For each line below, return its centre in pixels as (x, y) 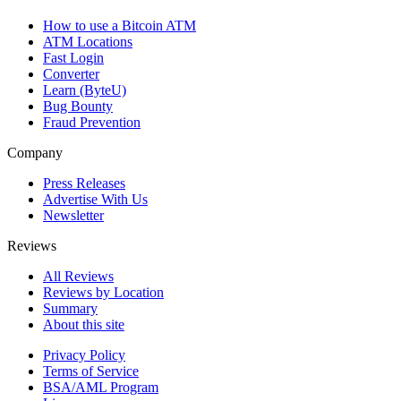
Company (35, 152)
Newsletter (73, 215)
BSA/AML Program (101, 387)
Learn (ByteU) (85, 90)
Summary (70, 308)
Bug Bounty (78, 106)
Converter (71, 73)
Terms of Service (91, 371)
